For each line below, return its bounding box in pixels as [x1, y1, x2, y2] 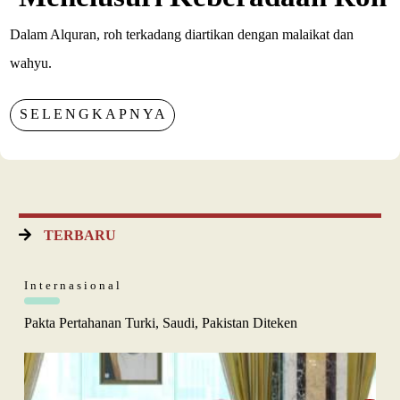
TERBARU [44, 227, 116, 243]
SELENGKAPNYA [20, 105, 169, 121]
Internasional [24, 278, 122, 292]
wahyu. [10, 54, 53, 71]
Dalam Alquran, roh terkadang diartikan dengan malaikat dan [10, 26, 354, 42]
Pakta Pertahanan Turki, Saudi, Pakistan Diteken [24, 314, 297, 330]
